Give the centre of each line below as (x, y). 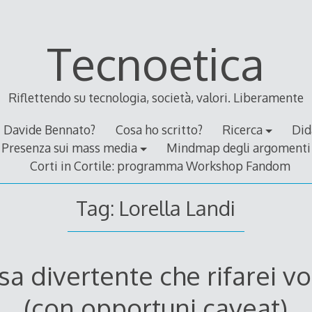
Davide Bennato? (50, 130)
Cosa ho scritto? (159, 130)
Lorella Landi (178, 208)
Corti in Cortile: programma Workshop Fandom (161, 166)
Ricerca (242, 130)
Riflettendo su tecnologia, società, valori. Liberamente (156, 98)
